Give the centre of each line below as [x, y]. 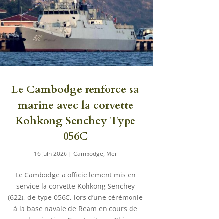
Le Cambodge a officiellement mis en [75, 175]
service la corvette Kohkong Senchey [75, 186]
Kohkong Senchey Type [76, 121]
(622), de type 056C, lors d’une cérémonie [76, 197]
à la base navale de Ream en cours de [76, 209]
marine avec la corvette [75, 105]
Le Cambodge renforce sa [76, 90]
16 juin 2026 [50, 154]
